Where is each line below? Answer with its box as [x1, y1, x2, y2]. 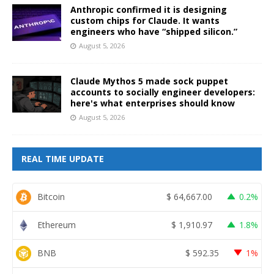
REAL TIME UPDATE [21, 152, 104, 165]
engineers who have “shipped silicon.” [70, 25, 237, 37]
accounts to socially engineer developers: [70, 86, 255, 98]
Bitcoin [37, 191, 65, 203]
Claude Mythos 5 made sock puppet [70, 75, 228, 87]
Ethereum [37, 219, 76, 231]
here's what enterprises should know [70, 97, 235, 109]
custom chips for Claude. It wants [70, 14, 220, 26]
